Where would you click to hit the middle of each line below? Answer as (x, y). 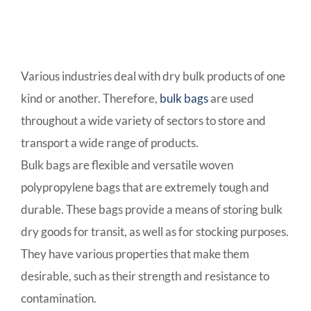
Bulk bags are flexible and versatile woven (127, 165)
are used (231, 99)
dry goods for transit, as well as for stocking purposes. (155, 232)
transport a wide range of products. (110, 143)
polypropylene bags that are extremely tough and (145, 187)
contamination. (59, 299)
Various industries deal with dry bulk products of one (153, 76)
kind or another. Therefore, (90, 99)
